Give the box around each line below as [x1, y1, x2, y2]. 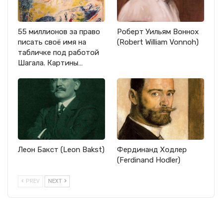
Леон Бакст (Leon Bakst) [18, 145, 105, 154]
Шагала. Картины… [18, 58, 83, 68]
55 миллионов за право [18, 27, 100, 37]
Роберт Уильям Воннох [117, 27, 199, 37]
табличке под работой [18, 48, 99, 57]
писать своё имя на [18, 38, 86, 47]
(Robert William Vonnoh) [117, 38, 199, 47]
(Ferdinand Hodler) [117, 155, 180, 165]
